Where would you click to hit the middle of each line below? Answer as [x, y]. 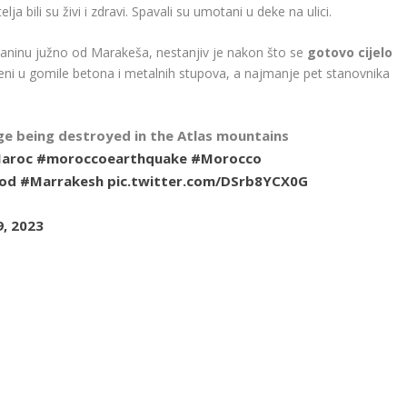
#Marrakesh [62, 181]
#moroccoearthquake [112, 159]
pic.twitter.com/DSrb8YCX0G [208, 181]
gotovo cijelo [350, 53]
